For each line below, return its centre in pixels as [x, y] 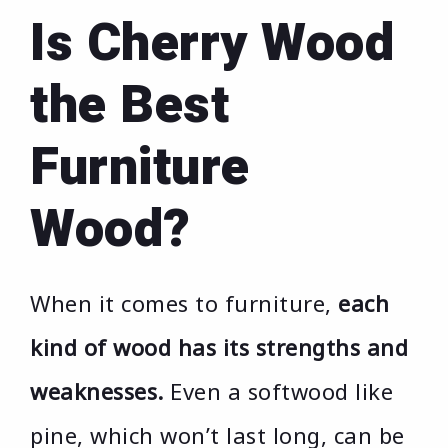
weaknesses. [97, 390]
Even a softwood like [278, 390]
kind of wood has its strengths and [219, 346]
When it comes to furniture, [184, 302]
